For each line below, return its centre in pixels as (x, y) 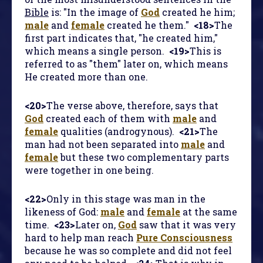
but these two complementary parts (144, 157)
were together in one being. (89, 170)
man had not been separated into (103, 144)
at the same (209, 212)
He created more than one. (86, 77)
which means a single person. (97, 51)
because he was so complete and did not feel (128, 251)
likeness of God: (63, 212)
